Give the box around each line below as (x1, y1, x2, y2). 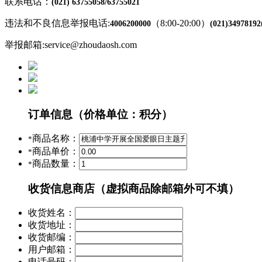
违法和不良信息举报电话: (5, 18, 110, 28)
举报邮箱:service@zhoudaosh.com (5, 40, 137, 50)
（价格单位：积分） (73, 108, 173, 120)
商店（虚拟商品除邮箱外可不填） (73, 182, 239, 195)
